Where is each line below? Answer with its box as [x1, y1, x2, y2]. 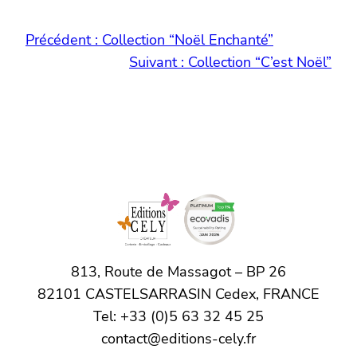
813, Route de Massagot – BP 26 [71, 262, 286, 282]
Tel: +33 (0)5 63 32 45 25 [93, 307, 264, 327]
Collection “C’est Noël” [188, 52, 331, 72]
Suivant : [129, 52, 184, 72]
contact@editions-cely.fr [101, 329, 256, 349]
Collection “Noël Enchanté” [102, 29, 273, 49]
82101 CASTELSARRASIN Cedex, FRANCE [37, 284, 320, 304]
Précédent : [25, 29, 98, 49]
